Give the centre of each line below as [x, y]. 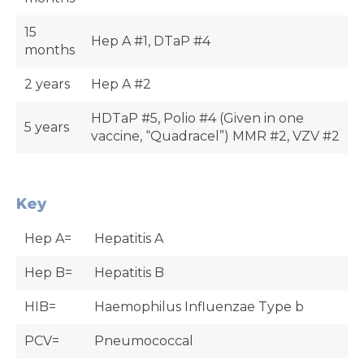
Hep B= [48, 273]
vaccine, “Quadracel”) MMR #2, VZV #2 [215, 136]
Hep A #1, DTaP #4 [151, 41]
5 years [47, 127]
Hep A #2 [121, 84]
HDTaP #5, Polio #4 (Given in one [197, 118]
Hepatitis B [129, 273]
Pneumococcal [144, 341]
